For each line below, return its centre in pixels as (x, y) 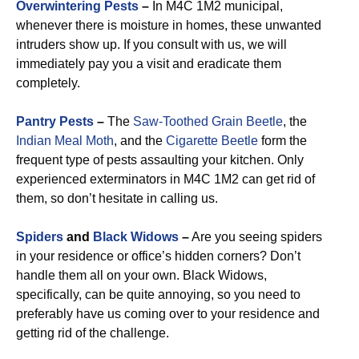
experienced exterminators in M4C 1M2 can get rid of (165, 179)
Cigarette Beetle (212, 141)
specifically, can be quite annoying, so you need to (158, 294)
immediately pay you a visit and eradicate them (149, 64)
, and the (140, 141)
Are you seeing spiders (256, 237)
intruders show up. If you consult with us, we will (151, 44)
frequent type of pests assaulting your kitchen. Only (160, 160)
